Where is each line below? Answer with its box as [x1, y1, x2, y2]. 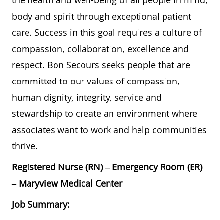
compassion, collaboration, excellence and [12, 43, 189, 55]
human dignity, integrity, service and [12, 91, 162, 104]
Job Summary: [12, 198, 70, 211]
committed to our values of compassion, [12, 75, 180, 87]
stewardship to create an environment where [12, 108, 197, 120]
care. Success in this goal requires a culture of [12, 27, 202, 39]
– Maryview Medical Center [12, 177, 122, 190]
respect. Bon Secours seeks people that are [12, 59, 190, 71]
